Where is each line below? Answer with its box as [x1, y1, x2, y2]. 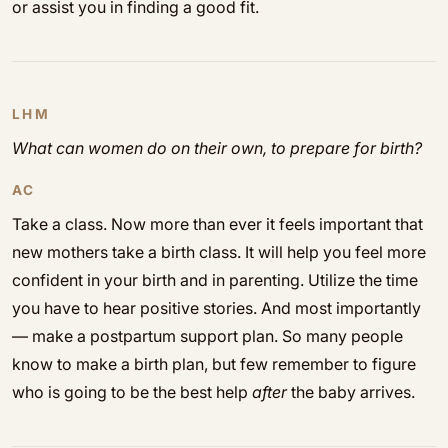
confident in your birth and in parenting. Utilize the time [12, 270, 418, 290]
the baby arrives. [287, 382, 415, 402]
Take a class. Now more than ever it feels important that [12, 214, 423, 234]
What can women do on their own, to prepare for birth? [12, 138, 422, 158]
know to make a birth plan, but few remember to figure [12, 354, 416, 374]
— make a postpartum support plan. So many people [12, 326, 403, 346]
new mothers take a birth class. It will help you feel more [12, 242, 426, 262]
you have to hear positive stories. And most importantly [12, 298, 421, 318]
